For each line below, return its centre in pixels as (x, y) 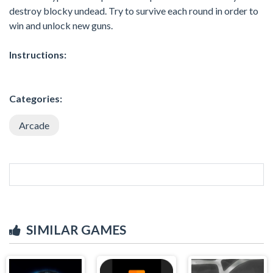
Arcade (34, 125)
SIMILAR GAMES (76, 229)
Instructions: (38, 54)
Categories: (36, 98)
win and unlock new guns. (61, 25)
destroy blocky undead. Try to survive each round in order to (134, 10)
